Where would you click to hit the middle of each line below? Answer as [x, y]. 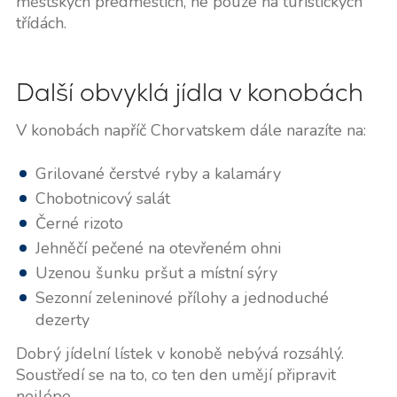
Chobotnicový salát [102, 198]
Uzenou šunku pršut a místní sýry [156, 272]
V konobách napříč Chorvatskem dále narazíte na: [191, 130]
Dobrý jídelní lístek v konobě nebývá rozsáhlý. [179, 353]
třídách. [41, 23]
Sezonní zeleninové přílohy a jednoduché [182, 297]
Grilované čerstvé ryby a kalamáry [158, 173]
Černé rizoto [79, 223]
